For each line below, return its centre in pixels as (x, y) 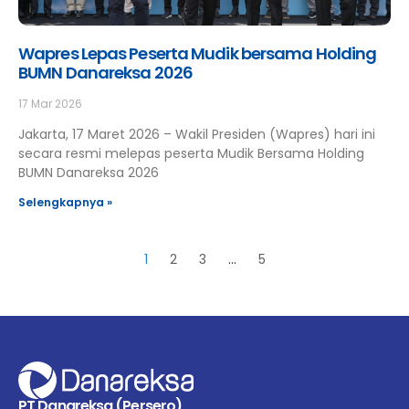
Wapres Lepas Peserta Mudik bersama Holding (198, 53)
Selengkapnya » (65, 202)
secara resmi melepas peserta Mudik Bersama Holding (191, 153)
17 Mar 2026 (50, 104)
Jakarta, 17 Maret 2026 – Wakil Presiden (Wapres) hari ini (197, 134)
